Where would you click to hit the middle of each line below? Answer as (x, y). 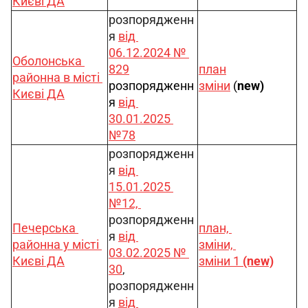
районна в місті (57, 77)
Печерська (45, 228)
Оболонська (48, 61)
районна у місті (57, 244)
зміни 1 (221, 261)
